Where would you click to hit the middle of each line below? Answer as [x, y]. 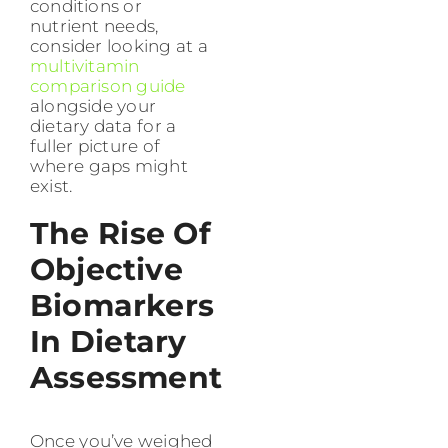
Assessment [126, 378]
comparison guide [108, 86]
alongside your [93, 106]
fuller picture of [95, 146]
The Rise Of [120, 234]
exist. [51, 186]
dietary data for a [103, 126]
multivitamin [85, 66]
